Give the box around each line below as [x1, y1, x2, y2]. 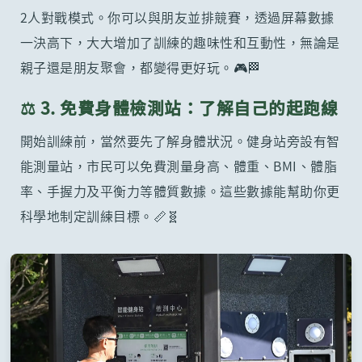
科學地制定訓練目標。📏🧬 [19, 206, 180, 226]
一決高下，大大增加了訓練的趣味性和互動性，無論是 [19, 32, 340, 53]
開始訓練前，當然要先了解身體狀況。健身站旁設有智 [19, 131, 340, 151]
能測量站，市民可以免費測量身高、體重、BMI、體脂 [19, 156, 338, 176]
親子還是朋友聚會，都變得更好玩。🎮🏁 [19, 57, 261, 78]
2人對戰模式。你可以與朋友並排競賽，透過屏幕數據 [19, 7, 335, 27]
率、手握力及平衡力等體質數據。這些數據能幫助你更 [19, 181, 340, 201]
